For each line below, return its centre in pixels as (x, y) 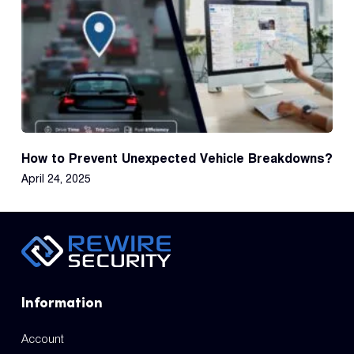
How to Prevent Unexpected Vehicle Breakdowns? (177, 158)
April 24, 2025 (56, 178)
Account (42, 339)
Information (62, 302)
